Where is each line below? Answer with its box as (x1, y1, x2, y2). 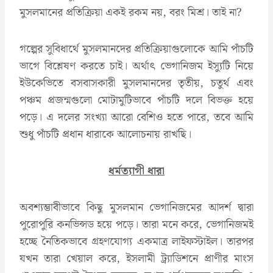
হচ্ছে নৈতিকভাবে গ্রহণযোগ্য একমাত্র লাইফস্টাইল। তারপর (19, 232, 253, 250)
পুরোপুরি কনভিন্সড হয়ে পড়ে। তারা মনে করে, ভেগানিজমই (19, 215, 253, 233)
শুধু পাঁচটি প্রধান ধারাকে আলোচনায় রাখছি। (19, 125, 191, 143)
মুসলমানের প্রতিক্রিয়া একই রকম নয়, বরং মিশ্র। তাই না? (19, 3, 242, 21)
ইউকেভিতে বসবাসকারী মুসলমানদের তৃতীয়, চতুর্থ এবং (19, 74, 253, 92)
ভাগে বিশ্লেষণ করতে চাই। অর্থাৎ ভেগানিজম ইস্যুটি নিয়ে (19, 57, 253, 75)
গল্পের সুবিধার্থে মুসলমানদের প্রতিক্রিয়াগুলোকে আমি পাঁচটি (19, 40, 253, 58)
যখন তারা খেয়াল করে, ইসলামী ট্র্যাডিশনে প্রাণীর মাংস (19, 249, 253, 268)
